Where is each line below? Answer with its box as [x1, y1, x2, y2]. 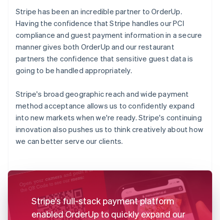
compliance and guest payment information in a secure [16, 29, 202, 40]
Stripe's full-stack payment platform [31, 194, 174, 206]
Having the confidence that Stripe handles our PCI [16, 18, 184, 28]
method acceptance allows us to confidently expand [16, 100, 194, 110]
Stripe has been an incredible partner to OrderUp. [16, 6, 182, 16]
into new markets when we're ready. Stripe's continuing [16, 112, 202, 122]
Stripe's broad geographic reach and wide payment [16, 88, 189, 99]
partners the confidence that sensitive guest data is [16, 53, 193, 63]
